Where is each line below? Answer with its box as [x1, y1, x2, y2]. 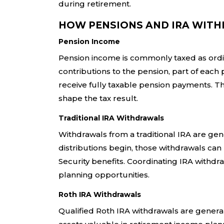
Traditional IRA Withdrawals [58, 113, 164, 123]
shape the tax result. [58, 93, 138, 103]
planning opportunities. [58, 170, 149, 180]
